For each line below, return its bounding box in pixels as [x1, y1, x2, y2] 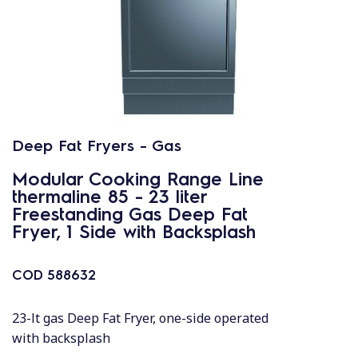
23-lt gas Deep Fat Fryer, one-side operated [12, 309, 268, 327]
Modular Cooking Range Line [12, 166, 264, 189]
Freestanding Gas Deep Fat [12, 201, 248, 225]
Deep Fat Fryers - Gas [12, 134, 181, 155]
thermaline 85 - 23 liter [12, 184, 207, 207]
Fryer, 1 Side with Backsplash [12, 219, 256, 242]
